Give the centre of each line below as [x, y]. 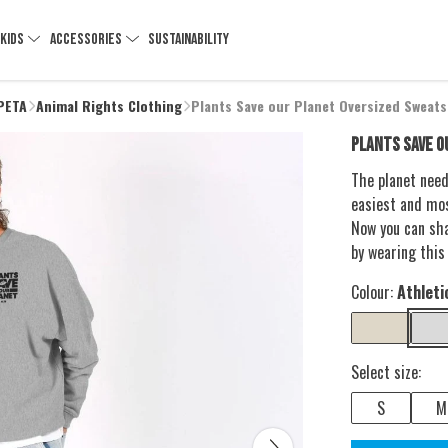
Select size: [386, 372]
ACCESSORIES [87, 39]
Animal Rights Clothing [109, 105]
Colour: [374, 292]
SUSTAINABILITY [189, 39]
